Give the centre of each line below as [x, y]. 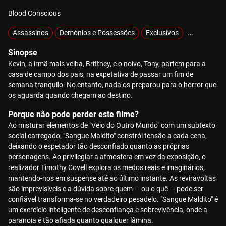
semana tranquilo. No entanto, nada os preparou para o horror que [112, 85]
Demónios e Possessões [97, 33]
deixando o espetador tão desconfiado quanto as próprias [99, 146]
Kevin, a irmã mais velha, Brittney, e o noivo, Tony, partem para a [107, 64]
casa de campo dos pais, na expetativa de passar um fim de [101, 74]
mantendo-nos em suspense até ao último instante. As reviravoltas [112, 178]
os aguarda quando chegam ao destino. [70, 95]
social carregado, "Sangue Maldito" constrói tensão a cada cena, [107, 136]
